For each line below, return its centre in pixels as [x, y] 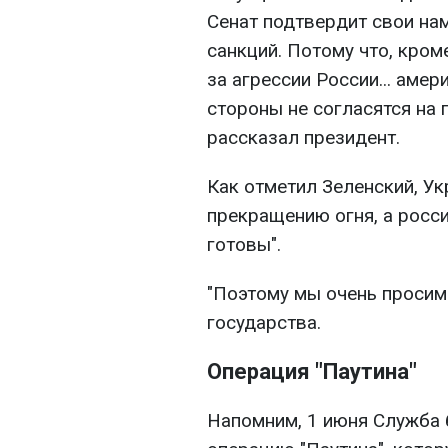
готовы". [244, 245]
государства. [264, 323]
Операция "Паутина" [312, 372]
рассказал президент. [303, 138]
